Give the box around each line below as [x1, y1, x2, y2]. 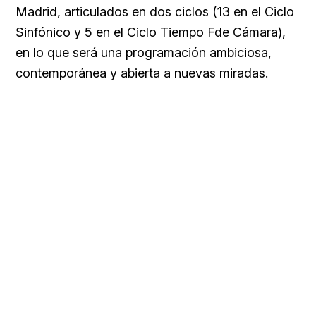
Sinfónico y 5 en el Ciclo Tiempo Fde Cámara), [16, 25, 286, 40]
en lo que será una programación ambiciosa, [16, 45, 272, 61]
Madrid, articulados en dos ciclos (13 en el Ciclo [16, 4, 294, 20]
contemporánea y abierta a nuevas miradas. [16, 66, 268, 81]
